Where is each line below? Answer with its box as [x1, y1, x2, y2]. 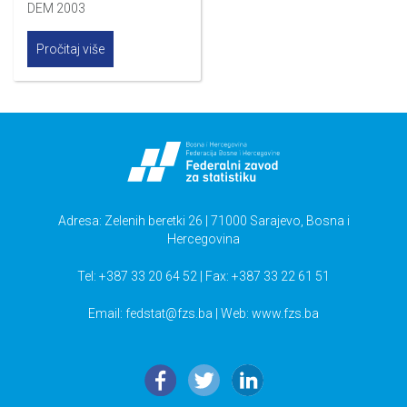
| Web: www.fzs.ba [213, 306, 319, 322]
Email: [88, 306, 125, 322]
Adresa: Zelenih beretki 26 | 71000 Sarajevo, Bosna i [57, 213, 350, 229]
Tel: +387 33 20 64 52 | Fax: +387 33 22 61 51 [77, 269, 330, 284]
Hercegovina [167, 232, 240, 247]
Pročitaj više [36, 42, 104, 57]
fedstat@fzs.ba [125, 306, 213, 322]
